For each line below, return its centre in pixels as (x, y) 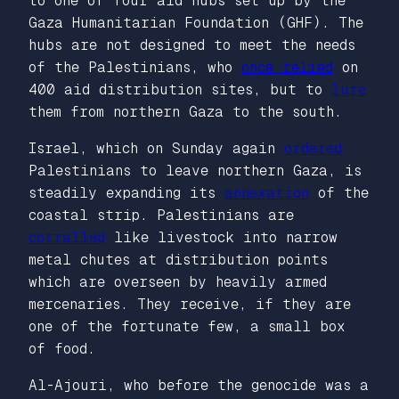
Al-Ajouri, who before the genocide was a (199, 385)
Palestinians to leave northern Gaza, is (195, 170)
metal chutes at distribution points (178, 259)
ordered (313, 148)
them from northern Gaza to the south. (185, 111)
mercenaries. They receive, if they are (190, 304)
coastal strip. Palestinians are (161, 215)
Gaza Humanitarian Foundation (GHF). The (196, 22)
